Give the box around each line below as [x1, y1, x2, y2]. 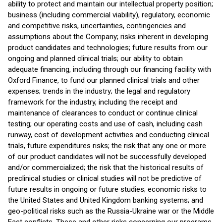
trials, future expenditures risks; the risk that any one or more [8, 141, 206, 150]
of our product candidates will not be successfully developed [8, 152, 206, 161]
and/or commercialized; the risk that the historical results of [8, 163, 204, 172]
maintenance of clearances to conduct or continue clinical [8, 109, 198, 117]
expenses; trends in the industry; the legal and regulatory [8, 87, 190, 96]
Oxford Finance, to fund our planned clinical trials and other [8, 76, 200, 85]
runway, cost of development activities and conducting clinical [8, 130, 209, 139]
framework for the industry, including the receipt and [8, 98, 177, 107]
